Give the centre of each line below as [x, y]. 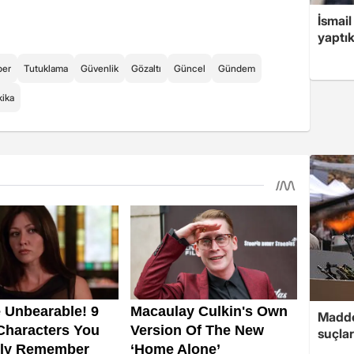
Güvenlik [100, 69]
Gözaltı [146, 69]
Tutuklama [46, 69]
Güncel [190, 69]
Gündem [237, 69]
